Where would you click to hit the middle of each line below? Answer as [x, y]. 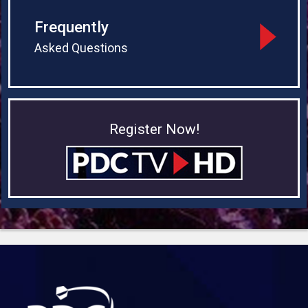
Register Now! [154, 130]
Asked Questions [81, 48]
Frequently [72, 27]
